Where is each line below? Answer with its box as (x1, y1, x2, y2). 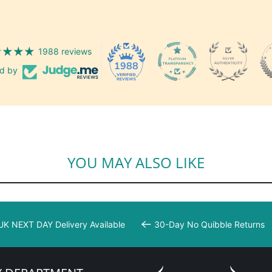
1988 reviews (38, 46, 92, 57)
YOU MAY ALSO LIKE (67, 152, 205, 173)
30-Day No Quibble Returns (154, 219, 265, 230)
